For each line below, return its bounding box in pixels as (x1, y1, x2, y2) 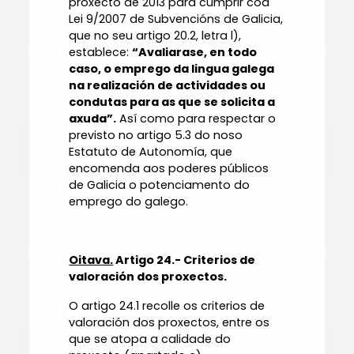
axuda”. (69, 111, 117, 127)
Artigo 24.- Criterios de (113, 252, 256, 269)
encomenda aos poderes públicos (69, 160, 269, 177)
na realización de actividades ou (69, 77, 266, 94)
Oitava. (69, 252, 114, 269)
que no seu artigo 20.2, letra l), (69, 28, 242, 44)
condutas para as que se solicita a (69, 94, 276, 111)
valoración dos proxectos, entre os (69, 314, 270, 331)
